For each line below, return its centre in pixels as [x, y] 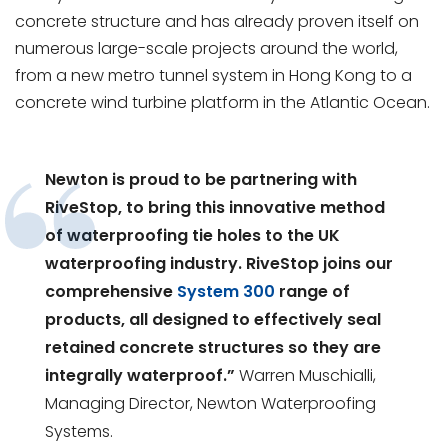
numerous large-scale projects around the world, [206, 49]
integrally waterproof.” [142, 376]
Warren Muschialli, [307, 376]
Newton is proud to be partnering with [201, 180]
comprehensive [111, 292]
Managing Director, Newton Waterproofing [210, 404]
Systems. [79, 432]
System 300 [226, 292]
